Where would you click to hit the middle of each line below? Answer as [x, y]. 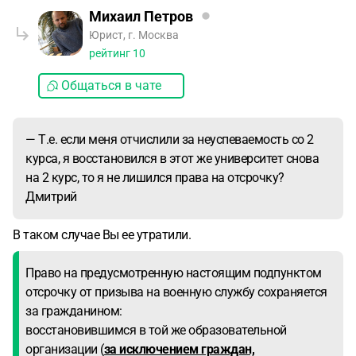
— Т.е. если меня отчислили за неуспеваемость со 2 [170, 139]
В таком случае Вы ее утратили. [102, 235]
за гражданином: [74, 311]
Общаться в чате [111, 85]
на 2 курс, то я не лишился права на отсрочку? [155, 178]
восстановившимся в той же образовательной [156, 330]
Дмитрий [51, 197]
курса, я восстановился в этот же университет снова [172, 159]
